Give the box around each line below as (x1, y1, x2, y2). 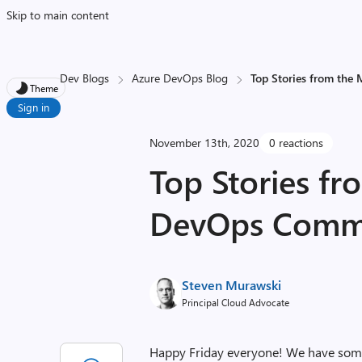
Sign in (18, 100, 49, 114)
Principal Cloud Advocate (182, 296, 290, 309)
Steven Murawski (182, 276, 282, 293)
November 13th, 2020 (149, 135, 260, 150)
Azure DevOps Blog (132, 70, 229, 86)
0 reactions (269, 135, 324, 150)
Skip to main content (6, 7, 109, 23)
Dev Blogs (60, 70, 110, 86)
